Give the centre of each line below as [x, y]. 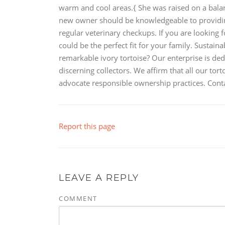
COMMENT [78, 199]
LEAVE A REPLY [99, 178]
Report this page [87, 126]
